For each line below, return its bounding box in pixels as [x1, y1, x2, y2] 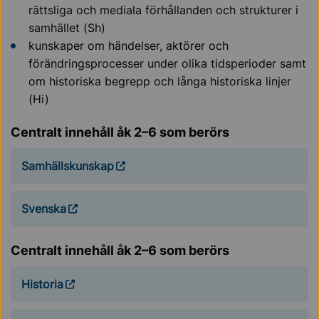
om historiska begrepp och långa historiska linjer [28, 74, 291, 89]
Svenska [21, 201, 66, 216]
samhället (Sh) [28, 21, 105, 36]
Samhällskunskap [21, 158, 114, 173]
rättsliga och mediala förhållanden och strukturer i [28, 3, 298, 18]
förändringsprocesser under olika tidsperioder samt [28, 56, 306, 71]
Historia [21, 276, 63, 291]
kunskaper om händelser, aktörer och [28, 38, 229, 53]
